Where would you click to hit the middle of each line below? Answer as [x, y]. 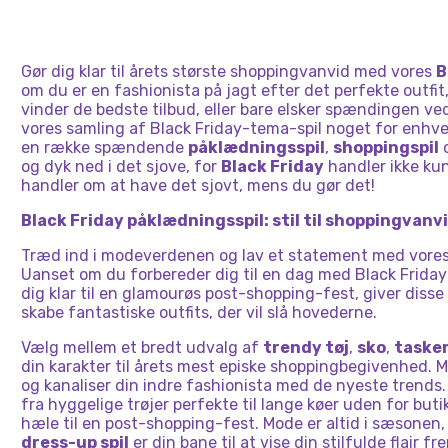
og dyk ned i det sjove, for [121, 166]
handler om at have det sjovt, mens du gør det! [198, 185]
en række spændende [104, 147]
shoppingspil [386, 147]
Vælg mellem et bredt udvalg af [142, 347]
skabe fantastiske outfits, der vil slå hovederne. [199, 312]
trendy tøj [306, 347]
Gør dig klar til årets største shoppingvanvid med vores [228, 71]
